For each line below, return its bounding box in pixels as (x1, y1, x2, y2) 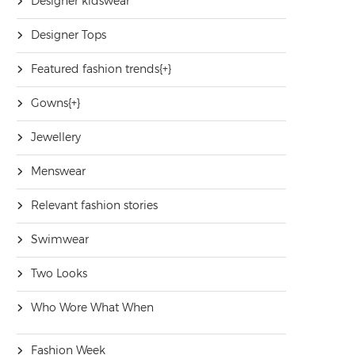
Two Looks (31, 266, 87, 281)
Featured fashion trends (31, 62, 159, 76)
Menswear (31, 164, 86, 178)
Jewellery (31, 130, 81, 144)
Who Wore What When (31, 300, 154, 315)
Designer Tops (31, 28, 106, 42)
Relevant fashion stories (31, 198, 158, 212)
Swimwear (31, 232, 89, 246)
